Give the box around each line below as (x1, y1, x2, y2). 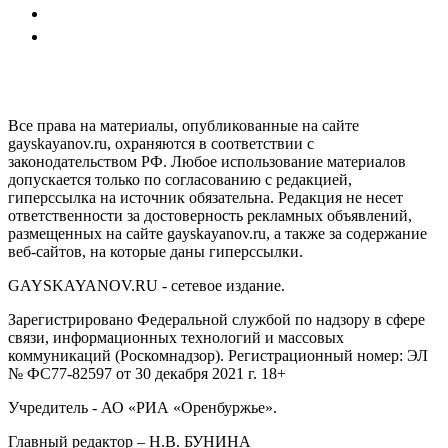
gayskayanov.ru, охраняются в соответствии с (8, 134, 314, 152)
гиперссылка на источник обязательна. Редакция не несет (8, 188, 403, 206)
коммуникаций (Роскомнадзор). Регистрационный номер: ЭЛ (8, 346, 428, 364)
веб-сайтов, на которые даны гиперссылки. (8, 242, 303, 260)
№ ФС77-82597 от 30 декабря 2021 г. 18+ (8, 364, 286, 382)
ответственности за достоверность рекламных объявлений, (8, 206, 412, 224)
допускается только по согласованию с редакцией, (8, 170, 352, 188)
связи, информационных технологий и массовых (8, 328, 344, 346)
